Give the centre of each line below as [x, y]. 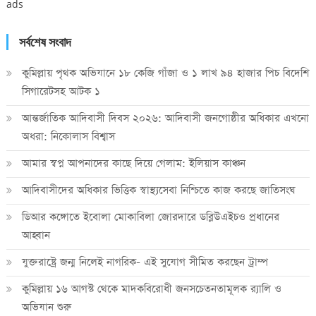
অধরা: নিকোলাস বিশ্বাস [68, 136]
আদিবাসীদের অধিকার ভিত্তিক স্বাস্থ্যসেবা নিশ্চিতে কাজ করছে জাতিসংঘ [158, 190]
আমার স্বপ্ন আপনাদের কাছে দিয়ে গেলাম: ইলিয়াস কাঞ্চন [133, 163]
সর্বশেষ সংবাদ [45, 42]
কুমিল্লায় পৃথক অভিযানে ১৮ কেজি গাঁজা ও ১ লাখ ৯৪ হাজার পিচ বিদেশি [165, 73]
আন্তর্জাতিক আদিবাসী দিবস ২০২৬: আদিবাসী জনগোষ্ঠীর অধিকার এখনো [165, 118]
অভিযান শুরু [46, 307]
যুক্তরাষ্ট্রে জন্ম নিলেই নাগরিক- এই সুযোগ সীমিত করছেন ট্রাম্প [145, 262]
